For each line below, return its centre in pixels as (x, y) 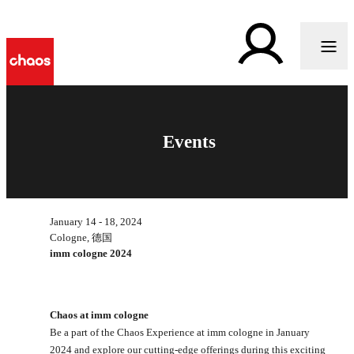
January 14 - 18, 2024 (96, 221)
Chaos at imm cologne (100, 314)
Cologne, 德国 (81, 237)
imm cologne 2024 (91, 253)
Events (189, 142)
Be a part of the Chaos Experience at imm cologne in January (180, 332)
